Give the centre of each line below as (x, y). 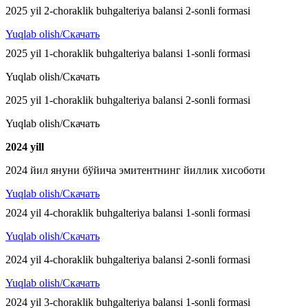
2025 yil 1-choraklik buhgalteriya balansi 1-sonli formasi (128, 54)
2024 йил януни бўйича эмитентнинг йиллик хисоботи (135, 170)
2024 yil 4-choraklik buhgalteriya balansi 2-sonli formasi (128, 260)
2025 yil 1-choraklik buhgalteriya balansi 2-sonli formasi (128, 100)
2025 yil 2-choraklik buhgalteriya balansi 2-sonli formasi (128, 11)
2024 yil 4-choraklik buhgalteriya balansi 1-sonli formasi (128, 213)
